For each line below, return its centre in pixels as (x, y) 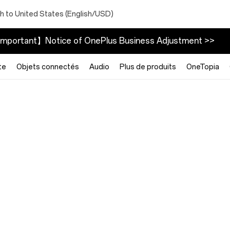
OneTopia (203, 67)
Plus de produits (148, 67)
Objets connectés (48, 67)
